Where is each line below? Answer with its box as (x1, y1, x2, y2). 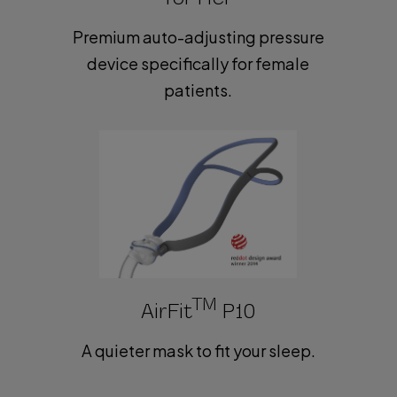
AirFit (141, 298, 193, 324)
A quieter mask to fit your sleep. (81, 340, 315, 361)
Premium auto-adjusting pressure (72, 27, 324, 48)
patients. (164, 80, 233, 101)
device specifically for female (87, 53, 310, 74)
